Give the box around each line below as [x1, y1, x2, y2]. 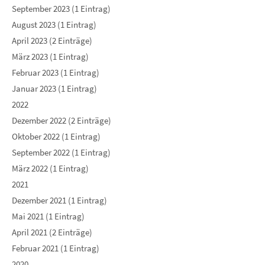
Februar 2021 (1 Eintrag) [12, 243, 99, 254]
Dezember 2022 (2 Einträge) [12, 115, 111, 127]
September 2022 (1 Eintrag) [12, 147, 111, 159]
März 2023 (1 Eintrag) [12, 51, 89, 63]
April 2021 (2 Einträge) [12, 227, 92, 238]
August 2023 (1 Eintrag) [12, 19, 96, 31]
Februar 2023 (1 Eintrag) [12, 67, 99, 79]
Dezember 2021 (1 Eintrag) [12, 195, 107, 206]
